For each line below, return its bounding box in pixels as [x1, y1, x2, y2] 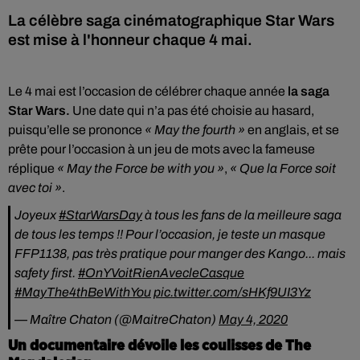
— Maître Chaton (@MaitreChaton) [14, 313, 219, 326]
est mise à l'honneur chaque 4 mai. [8, 31, 252, 48]
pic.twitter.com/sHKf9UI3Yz [153, 285, 311, 299]
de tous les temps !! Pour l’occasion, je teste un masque [14, 227, 325, 241]
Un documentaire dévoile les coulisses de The [8, 338, 311, 354]
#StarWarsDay [59, 208, 142, 222]
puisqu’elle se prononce [8, 123, 145, 137]
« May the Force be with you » [57, 162, 224, 175]
